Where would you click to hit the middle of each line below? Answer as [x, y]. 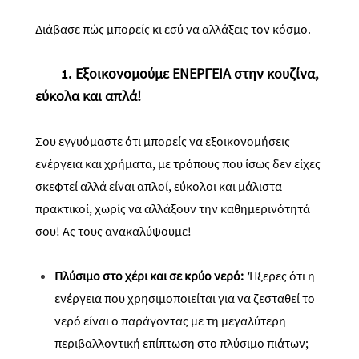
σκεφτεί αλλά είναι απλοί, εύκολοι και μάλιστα [159, 186]
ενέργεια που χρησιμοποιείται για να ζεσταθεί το [185, 298]
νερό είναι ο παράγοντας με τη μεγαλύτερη [170, 321]
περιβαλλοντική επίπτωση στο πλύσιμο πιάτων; [182, 343]
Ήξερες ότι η [280, 276]
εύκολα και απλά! [88, 96]
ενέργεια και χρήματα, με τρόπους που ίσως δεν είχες [178, 163]
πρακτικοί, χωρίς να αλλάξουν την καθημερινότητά [173, 208]
